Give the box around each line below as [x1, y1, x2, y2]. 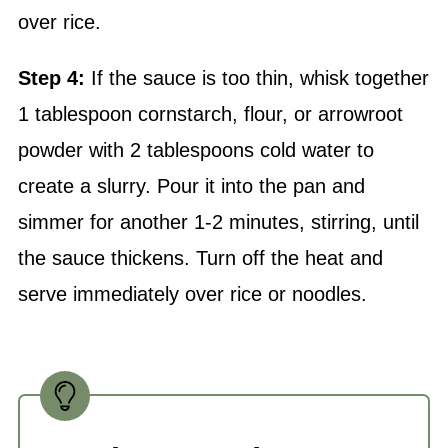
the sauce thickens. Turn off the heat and [17, 247, 383, 269]
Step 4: [17, 67, 85, 89]
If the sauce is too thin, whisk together [84, 67, 429, 89]
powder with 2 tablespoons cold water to [17, 139, 374, 161]
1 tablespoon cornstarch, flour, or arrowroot [17, 103, 403, 125]
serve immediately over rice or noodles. [17, 283, 367, 305]
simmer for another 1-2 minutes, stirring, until [17, 211, 419, 233]
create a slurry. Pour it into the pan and [17, 175, 365, 197]
